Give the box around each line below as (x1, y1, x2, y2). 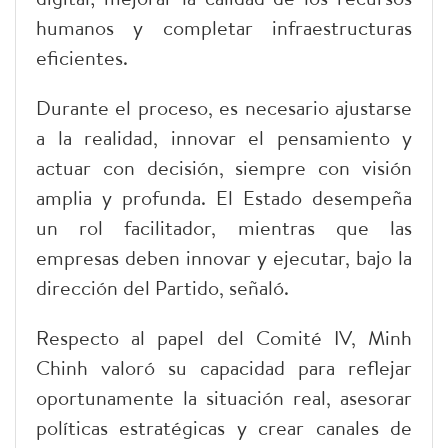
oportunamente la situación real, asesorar (36, 383, 412, 411)
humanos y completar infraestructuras (36, 13, 412, 41)
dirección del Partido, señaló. (36, 273, 289, 301)
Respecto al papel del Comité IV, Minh (36, 323, 412, 351)
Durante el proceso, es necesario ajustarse (36, 93, 412, 121)
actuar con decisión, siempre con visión (36, 153, 412, 181)
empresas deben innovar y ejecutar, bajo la (36, 243, 412, 271)
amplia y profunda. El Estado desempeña (36, 183, 412, 211)
